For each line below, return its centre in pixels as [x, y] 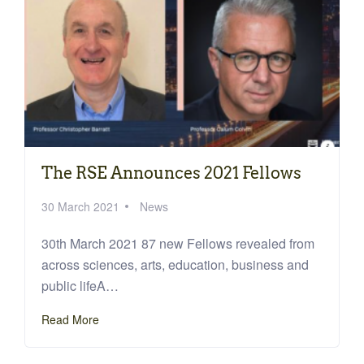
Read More [70, 319]
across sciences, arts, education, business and [175, 264]
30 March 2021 [80, 206]
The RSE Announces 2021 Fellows [171, 173]
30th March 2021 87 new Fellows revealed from [178, 243]
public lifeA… [80, 285]
